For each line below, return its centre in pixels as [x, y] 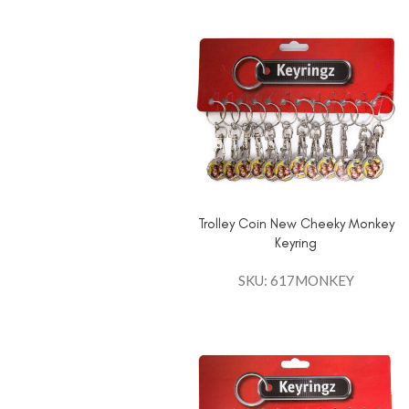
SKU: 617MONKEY [296, 281]
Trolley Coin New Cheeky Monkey [296, 224]
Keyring [296, 243]
